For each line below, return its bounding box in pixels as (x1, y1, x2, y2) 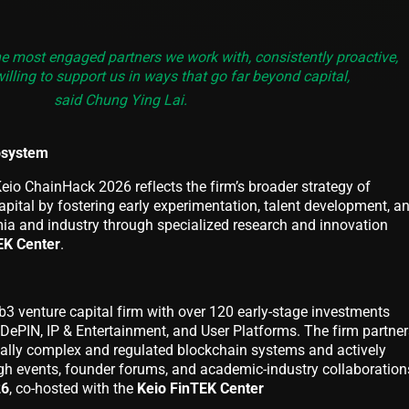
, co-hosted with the (9, 379, 137, 397)
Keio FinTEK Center (137, 379, 264, 397)
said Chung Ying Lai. (53, 90, 187, 109)
